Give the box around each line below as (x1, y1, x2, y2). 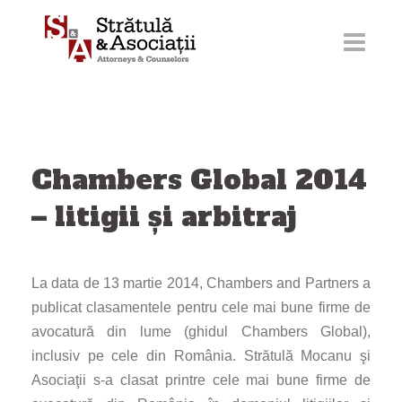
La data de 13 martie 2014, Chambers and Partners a (31, 275, 371, 291)
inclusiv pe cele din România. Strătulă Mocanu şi (31, 348, 371, 363)
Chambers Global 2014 (31, 162, 367, 198)
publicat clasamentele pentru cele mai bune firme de (31, 300, 371, 315)
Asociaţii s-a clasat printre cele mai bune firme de (31, 372, 371, 388)
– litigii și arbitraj (31, 198, 296, 235)
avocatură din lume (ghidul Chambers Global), (31, 324, 371, 339)
